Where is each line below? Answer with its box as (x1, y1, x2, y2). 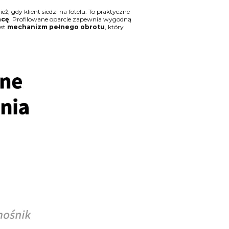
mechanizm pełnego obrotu (5, 23, 105, 31)
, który (104, 23, 124, 31)
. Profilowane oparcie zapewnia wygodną (9, 15, 131, 24)
